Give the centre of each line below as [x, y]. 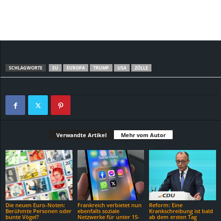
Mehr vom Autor [143, 135]
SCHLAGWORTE [26, 68]
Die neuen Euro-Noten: [35, 205]
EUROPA [76, 68]
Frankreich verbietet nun [109, 205]
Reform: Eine [166, 205]
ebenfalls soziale [98, 211]
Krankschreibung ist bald [181, 211]
